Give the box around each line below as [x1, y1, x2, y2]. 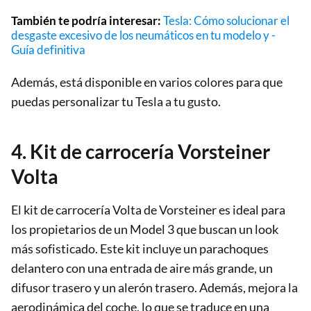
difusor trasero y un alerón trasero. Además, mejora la [11, 279, 298, 295]
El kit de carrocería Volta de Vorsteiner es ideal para [11, 201, 285, 217]
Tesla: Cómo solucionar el [163, 12, 289, 28]
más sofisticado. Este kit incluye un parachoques [11, 240, 269, 256]
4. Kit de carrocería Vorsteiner [11, 139, 270, 163]
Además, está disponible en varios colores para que [11, 74, 283, 90]
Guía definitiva [11, 42, 85, 57]
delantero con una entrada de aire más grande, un [11, 260, 273, 276]
